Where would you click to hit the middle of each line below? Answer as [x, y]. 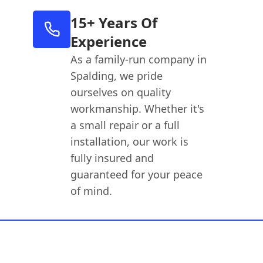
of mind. [92, 190]
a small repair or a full [125, 125]
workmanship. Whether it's [138, 108]
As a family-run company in [139, 59]
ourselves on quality [121, 92]
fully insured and [112, 158]
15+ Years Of [114, 22]
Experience [109, 41]
